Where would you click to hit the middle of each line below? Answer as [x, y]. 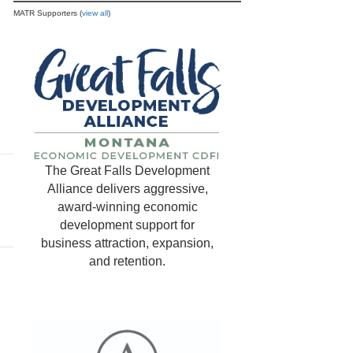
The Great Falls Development [127, 171]
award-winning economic [127, 207]
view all [95, 13]
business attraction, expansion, [127, 243]
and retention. [127, 262]
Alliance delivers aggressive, [127, 189]
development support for [127, 225]
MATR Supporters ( [48, 13]
